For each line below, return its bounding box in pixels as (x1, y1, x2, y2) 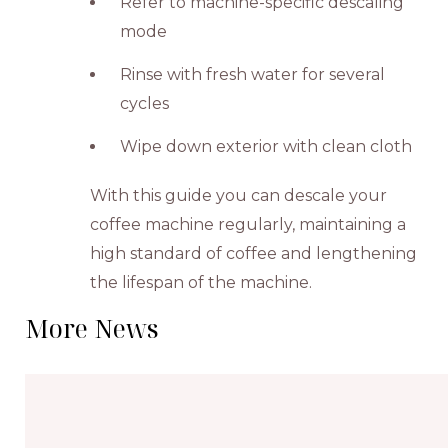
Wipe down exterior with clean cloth (120, 136, 413, 156)
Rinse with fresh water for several (120, 64, 386, 84)
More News (25, 311, 159, 346)
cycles (120, 93, 170, 113)
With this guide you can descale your (90, 185, 388, 205)
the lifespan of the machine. (90, 272, 313, 292)
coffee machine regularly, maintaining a (90, 214, 407, 234)
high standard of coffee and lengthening (90, 243, 418, 263)
